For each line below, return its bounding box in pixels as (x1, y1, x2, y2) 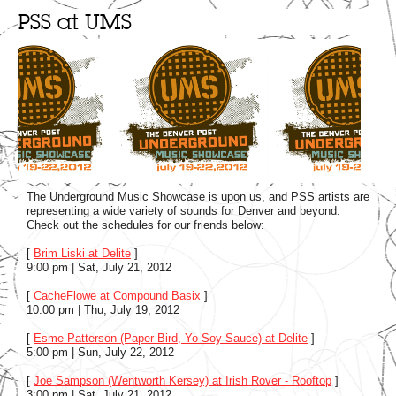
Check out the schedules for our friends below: (27, 217, 264, 232)
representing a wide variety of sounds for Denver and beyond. (27, 203, 340, 217)
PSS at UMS (18, 8, 132, 36)
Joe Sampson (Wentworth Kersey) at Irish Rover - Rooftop (34, 373, 331, 387)
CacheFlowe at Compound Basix (34, 288, 201, 302)
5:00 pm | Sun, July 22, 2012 (27, 345, 174, 359)
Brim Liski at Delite (34, 246, 131, 260)
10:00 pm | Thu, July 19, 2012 (27, 302, 179, 316)
